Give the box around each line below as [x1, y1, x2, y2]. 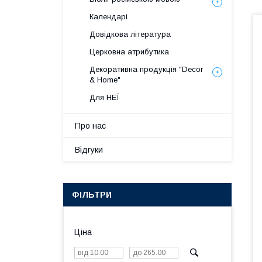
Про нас [75, 121, 106, 130]
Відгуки [75, 145, 103, 154]
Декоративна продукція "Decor [89, 65, 203, 74]
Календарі [89, 12, 127, 21]
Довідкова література [89, 30, 171, 39]
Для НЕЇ [89, 93, 119, 102]
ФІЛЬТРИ [72, 190, 112, 199]
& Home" [89, 75, 120, 84]
